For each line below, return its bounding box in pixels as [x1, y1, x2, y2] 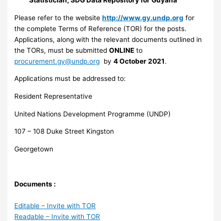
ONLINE [109, 46, 135, 54]
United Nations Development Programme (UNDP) [14, 110, 171, 118]
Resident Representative [14, 92, 93, 100]
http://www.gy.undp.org [102, 13, 184, 22]
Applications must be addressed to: [14, 74, 126, 83]
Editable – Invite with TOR [14, 202, 96, 210]
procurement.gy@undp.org [14, 57, 100, 65]
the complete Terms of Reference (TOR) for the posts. [14, 24, 189, 33]
